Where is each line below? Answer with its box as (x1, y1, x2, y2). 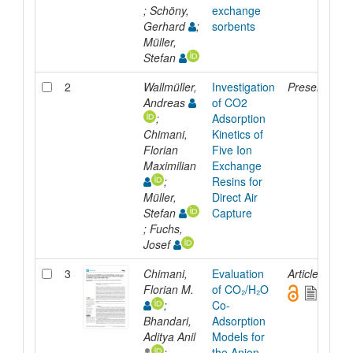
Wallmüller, (143, 78, 197, 95)
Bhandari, (143, 312, 191, 329)
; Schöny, (143, 2, 189, 18)
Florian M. (143, 281, 197, 297)
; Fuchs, (143, 220, 183, 236)
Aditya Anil (143, 328, 199, 344)
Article (287, 265, 318, 281)
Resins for (211, 173, 262, 189)
